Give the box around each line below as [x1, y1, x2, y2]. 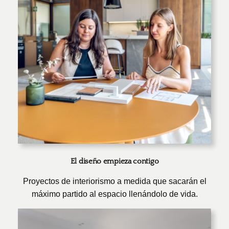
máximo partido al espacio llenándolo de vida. [31, 190, 198, 199]
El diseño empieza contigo [70, 157, 159, 166]
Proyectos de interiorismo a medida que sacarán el [22, 177, 207, 186]
